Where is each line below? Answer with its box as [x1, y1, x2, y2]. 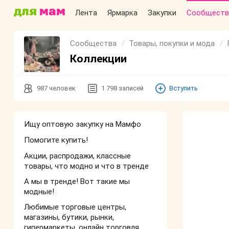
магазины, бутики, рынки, [24, 213, 114, 222]
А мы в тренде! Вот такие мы [24, 177, 130, 186]
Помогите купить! [24, 135, 88, 145]
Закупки [148, 8, 176, 17]
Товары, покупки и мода [129, 39, 215, 48]
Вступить [169, 84, 198, 92]
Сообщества [70, 39, 117, 48]
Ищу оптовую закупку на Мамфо [24, 120, 141, 129]
